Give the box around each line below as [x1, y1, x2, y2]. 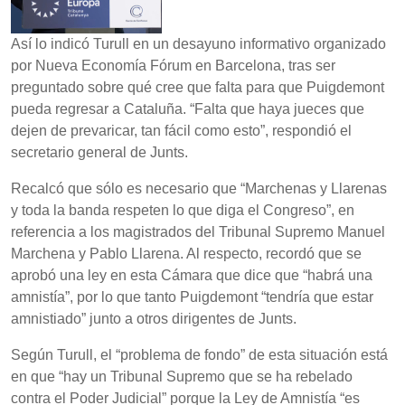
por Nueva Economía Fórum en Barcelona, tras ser [11, 58, 335, 74]
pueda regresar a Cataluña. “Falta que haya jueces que [11, 101, 364, 118]
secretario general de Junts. [11, 145, 188, 161]
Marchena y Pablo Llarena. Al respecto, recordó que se [11, 246, 362, 262]
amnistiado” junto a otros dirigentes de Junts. [11, 311, 297, 327]
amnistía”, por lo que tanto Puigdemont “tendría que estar [11, 289, 373, 306]
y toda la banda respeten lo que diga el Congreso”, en [11, 202, 354, 219]
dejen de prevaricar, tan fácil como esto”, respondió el [11, 123, 352, 139]
